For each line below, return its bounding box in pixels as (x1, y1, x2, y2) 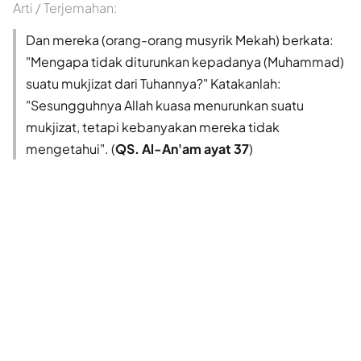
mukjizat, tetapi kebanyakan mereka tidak (26, 118, 280, 135)
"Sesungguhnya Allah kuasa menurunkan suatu (26, 96, 304, 114)
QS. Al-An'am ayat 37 (115, 139, 249, 157)
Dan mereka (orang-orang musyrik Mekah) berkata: (26, 31, 334, 48)
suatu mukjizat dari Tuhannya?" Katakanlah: (26, 74, 281, 92)
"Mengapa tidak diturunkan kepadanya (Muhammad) (26, 52, 344, 70)
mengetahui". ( (26, 139, 115, 157)
